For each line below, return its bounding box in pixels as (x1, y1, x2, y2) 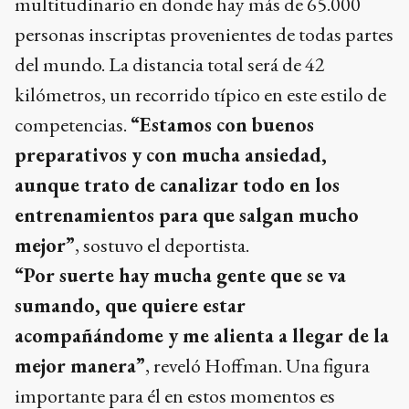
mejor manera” (15, 351, 145, 379)
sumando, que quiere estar (15, 291, 246, 319)
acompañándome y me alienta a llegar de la (15, 321, 389, 349)
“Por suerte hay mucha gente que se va (15, 261, 346, 288)
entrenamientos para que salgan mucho (15, 201, 359, 228)
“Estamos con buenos (131, 110, 314, 138)
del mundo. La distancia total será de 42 (15, 50, 325, 78)
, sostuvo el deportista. (75, 231, 253, 258)
